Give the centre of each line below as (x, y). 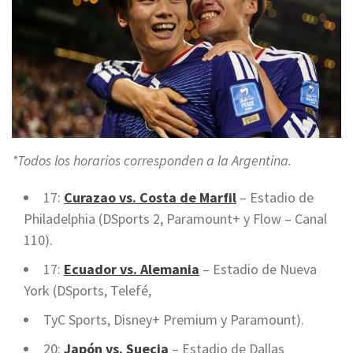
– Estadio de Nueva (258, 269)
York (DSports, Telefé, (87, 291)
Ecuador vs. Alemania (132, 269)
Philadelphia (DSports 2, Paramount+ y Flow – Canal (175, 219)
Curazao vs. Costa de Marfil (150, 198)
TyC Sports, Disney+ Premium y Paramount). (174, 320)
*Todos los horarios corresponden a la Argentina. (152, 161)
